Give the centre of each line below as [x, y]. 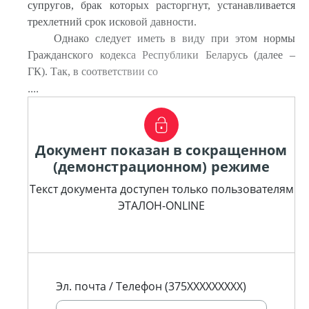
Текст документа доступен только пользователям [161, 189]
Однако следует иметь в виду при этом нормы [174, 38]
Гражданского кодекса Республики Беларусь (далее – [161, 55]
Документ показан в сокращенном [161, 150]
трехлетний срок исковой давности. [112, 22]
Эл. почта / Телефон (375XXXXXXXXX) [151, 286]
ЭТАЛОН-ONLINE [161, 206]
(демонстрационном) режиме [161, 167]
